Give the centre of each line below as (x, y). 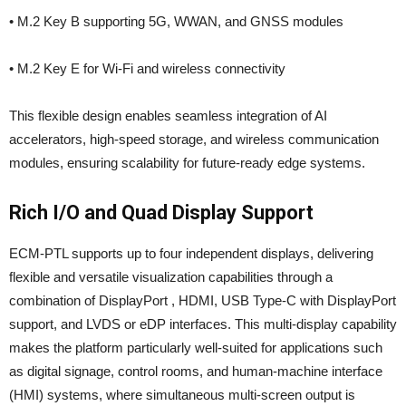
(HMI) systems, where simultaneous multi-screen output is (182, 395)
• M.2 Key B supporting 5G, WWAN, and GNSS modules (176, 22)
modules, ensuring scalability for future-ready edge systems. (187, 163)
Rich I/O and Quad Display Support (161, 213)
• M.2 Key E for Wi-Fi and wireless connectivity (147, 69)
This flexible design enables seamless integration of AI (168, 116)
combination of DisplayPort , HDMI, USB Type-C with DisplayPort (203, 301)
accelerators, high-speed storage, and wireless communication (194, 140)
